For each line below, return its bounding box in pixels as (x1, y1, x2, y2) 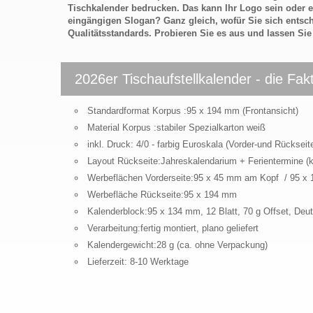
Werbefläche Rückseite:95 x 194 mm (87, 189, 237, 200)
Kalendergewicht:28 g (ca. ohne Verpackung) (87, 240, 268, 250)
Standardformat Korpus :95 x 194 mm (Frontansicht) (87, 105, 298, 116)
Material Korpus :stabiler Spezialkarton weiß (87, 122, 265, 133)
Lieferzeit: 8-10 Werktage (87, 256, 189, 267)
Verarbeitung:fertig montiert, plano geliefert (87, 223, 259, 233)
